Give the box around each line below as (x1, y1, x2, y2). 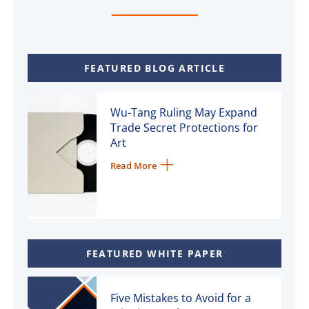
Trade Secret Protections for (110, 120, 258, 136)
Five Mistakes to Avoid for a (110, 290, 251, 306)
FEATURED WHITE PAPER (86, 247, 223, 261)
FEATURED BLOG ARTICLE (83, 61, 226, 75)
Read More (110, 159, 157, 172)
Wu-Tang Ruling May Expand (110, 105, 257, 121)
